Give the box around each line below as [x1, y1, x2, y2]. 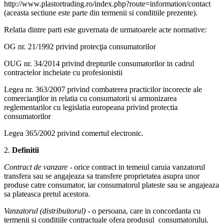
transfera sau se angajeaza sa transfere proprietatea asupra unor [4, 171, 200, 180]
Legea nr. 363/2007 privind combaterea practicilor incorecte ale [4, 85, 202, 94]
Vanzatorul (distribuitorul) [4, 206, 86, 215]
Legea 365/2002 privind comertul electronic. [4, 128, 143, 137]
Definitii [12, 145, 39, 154]
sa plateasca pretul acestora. [4, 189, 90, 198]
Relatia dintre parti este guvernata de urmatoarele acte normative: [4, 25, 207, 34]
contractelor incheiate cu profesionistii [4, 68, 122, 77]
